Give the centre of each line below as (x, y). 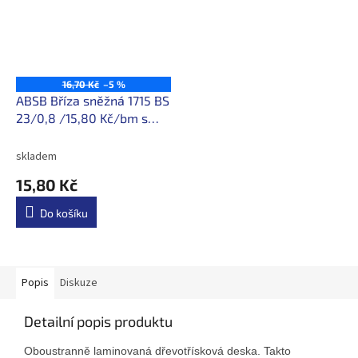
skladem (36, 156)
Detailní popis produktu (98, 321)
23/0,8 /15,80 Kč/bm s (82, 117)
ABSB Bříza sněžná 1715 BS (93, 100)
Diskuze (79, 282)
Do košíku (64, 213)
